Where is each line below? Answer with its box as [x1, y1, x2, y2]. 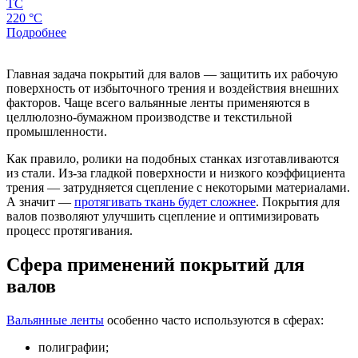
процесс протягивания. [6, 223, 133, 237]
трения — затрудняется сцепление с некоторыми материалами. [6, 180, 350, 194]
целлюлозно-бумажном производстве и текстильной [6, 109, 292, 124]
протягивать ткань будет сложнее [74, 194, 256, 209]
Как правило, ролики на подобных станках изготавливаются [6, 151, 339, 165]
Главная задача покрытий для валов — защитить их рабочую [6, 66, 338, 81]
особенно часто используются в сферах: [104, 312, 324, 327]
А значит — [6, 194, 74, 209]
